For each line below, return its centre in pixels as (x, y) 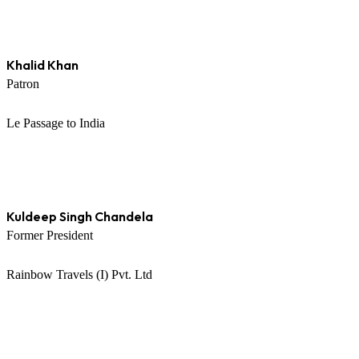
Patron (23, 83)
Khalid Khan (42, 65)
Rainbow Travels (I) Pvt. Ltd (79, 275)
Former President (50, 236)
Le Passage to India (56, 123)
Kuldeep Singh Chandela (80, 217)
